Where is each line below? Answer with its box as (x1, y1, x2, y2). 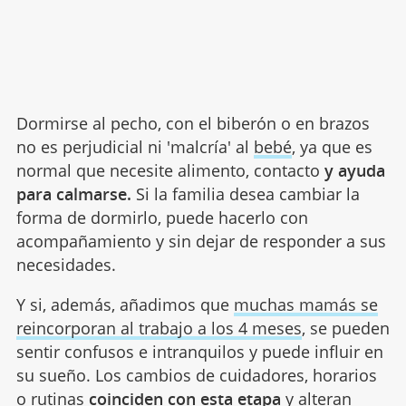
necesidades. (15, 254, 116, 276)
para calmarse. (15, 183, 131, 206)
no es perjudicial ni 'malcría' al (15, 136, 254, 159)
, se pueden (301, 317, 390, 340)
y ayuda (324, 159, 385, 182)
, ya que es (291, 136, 372, 159)
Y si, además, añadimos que (15, 294, 234, 316)
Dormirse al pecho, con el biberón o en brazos (15, 112, 370, 135)
